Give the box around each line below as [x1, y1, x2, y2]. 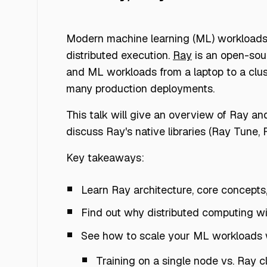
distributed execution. [66, 48, 173, 62]
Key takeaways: [66, 151, 144, 164]
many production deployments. [66, 82, 215, 95]
